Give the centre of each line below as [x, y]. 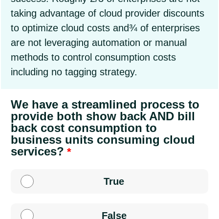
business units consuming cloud [103, 140]
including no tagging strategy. [74, 72]
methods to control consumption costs [93, 57]
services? [37, 151]
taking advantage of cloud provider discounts [108, 13]
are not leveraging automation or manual [99, 43]
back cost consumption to [84, 128]
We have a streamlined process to [105, 104]
